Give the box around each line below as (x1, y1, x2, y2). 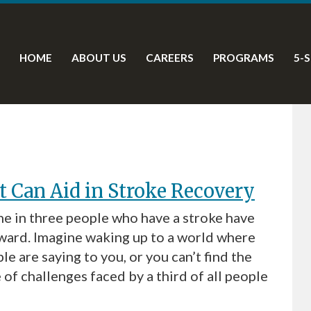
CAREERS (146, 51, 194, 64)
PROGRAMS (213, 51, 274, 64)
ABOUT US (72, 51, 126, 64)
